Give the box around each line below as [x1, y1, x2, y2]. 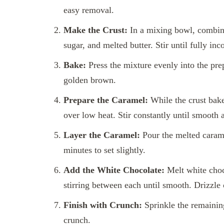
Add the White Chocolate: [63, 164, 164, 175]
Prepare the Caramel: [63, 94, 148, 105]
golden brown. [63, 74, 116, 85]
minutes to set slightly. [63, 144, 145, 155]
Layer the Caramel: [63, 129, 140, 140]
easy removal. [63, 4, 114, 15]
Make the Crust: [63, 24, 127, 35]
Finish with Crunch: [63, 199, 142, 210]
